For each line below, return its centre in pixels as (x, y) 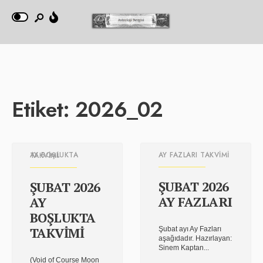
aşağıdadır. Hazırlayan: (195, 238)
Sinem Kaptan (181, 248)
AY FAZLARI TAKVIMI (194, 155)
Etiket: (44, 109)
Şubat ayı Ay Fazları (190, 229)
